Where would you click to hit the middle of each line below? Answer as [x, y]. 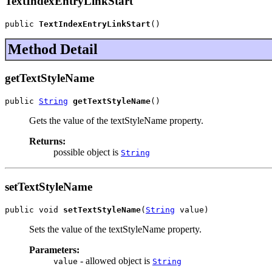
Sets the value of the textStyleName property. [115, 229]
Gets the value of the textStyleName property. [116, 121]
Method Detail [53, 49]
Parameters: [54, 250]
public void [34, 209]
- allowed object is [115, 260]
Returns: [47, 141]
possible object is [87, 152]
